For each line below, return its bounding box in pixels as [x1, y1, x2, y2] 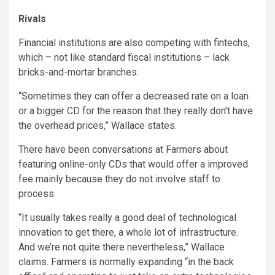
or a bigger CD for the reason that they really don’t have [18, 105, 253, 117]
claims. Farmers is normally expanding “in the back [18, 256, 234, 268]
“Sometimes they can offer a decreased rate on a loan [18, 90, 249, 103]
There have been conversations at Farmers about [18, 144, 228, 156]
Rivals [18, 13, 46, 25]
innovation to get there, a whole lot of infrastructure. [18, 227, 238, 239]
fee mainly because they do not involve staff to [18, 173, 220, 185]
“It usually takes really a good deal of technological [18, 212, 236, 224]
